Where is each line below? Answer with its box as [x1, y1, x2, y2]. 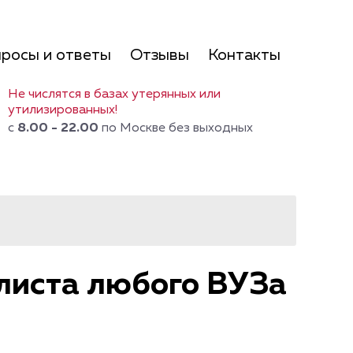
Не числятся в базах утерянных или [8, 88, 221, 101]
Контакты [208, 47, 281, 63]
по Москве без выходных [98, 122, 253, 135]
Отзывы [130, 47, 189, 63]
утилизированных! [8, 104, 117, 117]
